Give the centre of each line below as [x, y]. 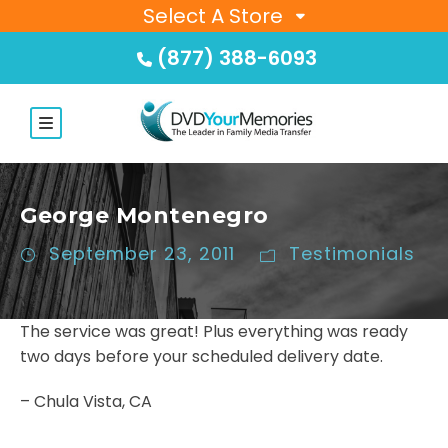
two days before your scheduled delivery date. [201, 357]
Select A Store [213, 16]
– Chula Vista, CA [86, 402]
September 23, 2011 [142, 254]
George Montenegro [144, 216]
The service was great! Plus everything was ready [214, 332]
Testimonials [352, 254]
